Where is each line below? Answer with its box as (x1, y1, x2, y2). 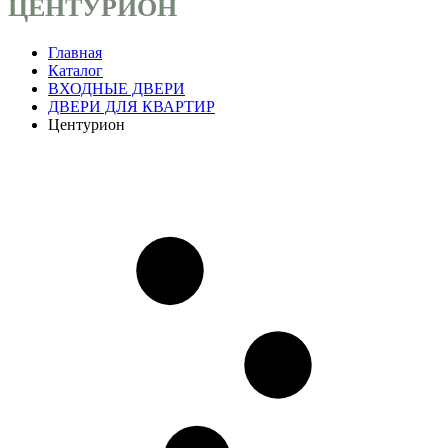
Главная (48, 44, 102, 62)
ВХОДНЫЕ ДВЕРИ (48, 80, 185, 98)
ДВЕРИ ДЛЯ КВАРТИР (48, 98, 215, 116)
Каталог (48, 62, 103, 80)
